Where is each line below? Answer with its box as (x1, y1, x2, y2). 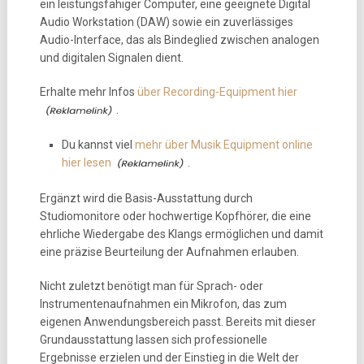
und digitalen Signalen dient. (39, 51, 184, 64)
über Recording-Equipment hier (136, 85, 297, 98)
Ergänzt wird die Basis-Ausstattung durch (39, 191, 253, 205)
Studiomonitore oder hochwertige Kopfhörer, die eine (39, 209, 311, 223)
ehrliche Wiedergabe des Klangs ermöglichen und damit (39, 227, 323, 240)
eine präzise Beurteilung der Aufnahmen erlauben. (39, 245, 299, 258)
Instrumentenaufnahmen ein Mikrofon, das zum (39, 297, 287, 310)
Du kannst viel (61, 138, 135, 151)
